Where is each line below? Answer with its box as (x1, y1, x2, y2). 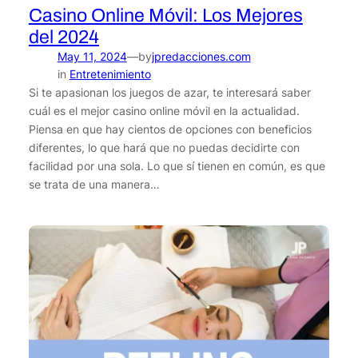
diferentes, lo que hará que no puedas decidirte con (28, 140, 300, 154)
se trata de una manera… (28, 177, 160, 191)
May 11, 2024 (57, 49, 127, 63)
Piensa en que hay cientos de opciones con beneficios (28, 121, 312, 136)
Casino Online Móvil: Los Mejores (28, 5, 303, 26)
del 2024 (28, 26, 99, 47)
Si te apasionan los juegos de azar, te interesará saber (28, 85, 311, 99)
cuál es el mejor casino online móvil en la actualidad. (28, 103, 300, 117)
